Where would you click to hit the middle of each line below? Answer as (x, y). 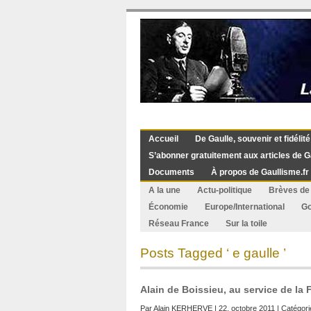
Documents (171, 172)
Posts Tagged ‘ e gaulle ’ (213, 253)
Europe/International (245, 207)
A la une (165, 190)
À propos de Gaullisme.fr (260, 172)
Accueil (163, 139)
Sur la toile (246, 224)
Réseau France (179, 224)
